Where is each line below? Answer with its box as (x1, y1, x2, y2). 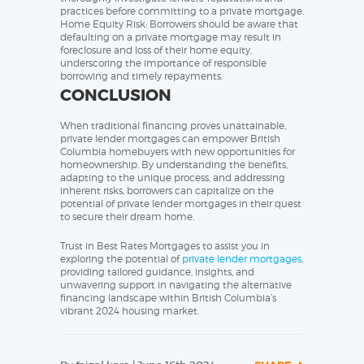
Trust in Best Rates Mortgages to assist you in (60, 240, 270, 253)
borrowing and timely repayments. (60, 70, 223, 83)
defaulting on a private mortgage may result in (60, 31, 281, 44)
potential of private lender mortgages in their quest (60, 197, 301, 210)
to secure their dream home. (60, 210, 194, 223)
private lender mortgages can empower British (60, 132, 280, 145)
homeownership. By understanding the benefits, (60, 158, 288, 171)
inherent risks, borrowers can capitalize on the (60, 184, 274, 197)
